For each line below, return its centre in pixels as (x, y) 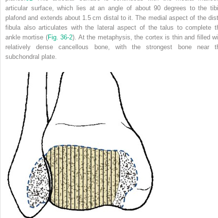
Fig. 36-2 (60, 37)
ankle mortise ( (27, 37)
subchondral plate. (31, 56)
